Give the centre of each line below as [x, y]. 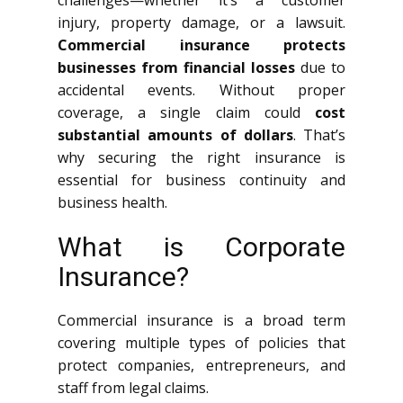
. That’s [319, 135]
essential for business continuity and [201, 180]
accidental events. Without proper [201, 90]
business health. [112, 202]
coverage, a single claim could [186, 112]
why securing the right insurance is [201, 157]
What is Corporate [201, 247]
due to [320, 67]
